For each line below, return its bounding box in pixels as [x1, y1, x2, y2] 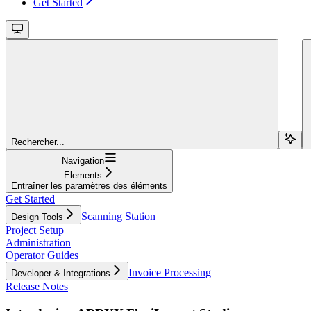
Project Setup [6, 224, 64, 236]
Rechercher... [11, 136, 65, 147]
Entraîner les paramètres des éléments [11, 180, 167, 191]
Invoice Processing [128, 266, 211, 278]
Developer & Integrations [11, 267, 110, 278]
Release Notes [6, 280, 68, 292]
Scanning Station [81, 210, 155, 222]
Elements [64, 169, 102, 180]
